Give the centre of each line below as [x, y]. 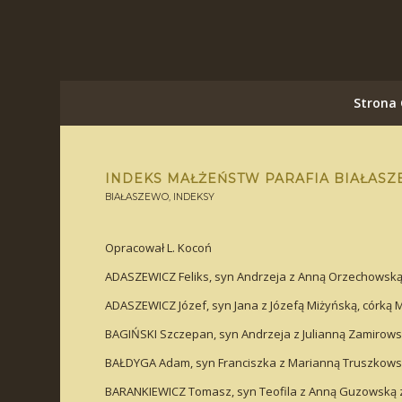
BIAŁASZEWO [137, 197]
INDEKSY [194, 197]
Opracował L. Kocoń [159, 248]
